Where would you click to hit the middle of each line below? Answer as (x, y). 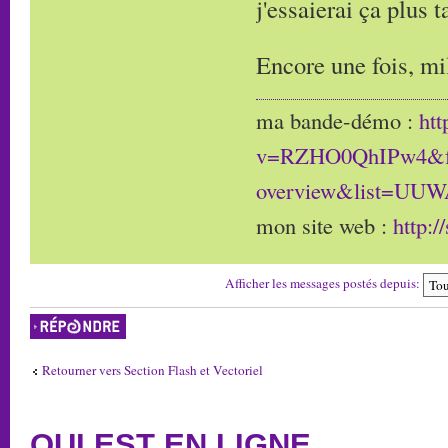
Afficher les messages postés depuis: (324, 282)
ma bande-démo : (337, 119)
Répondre (53, 320)
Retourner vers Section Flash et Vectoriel (152, 369)
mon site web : (324, 224)
